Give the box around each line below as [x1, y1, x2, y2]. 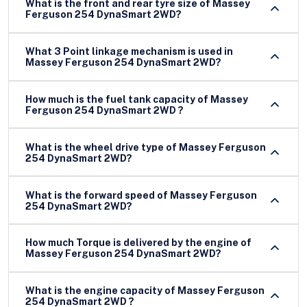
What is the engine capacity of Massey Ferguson [25, 285, 265, 297]
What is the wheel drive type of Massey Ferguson [25, 141, 266, 153]
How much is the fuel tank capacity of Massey [25, 93, 248, 105]
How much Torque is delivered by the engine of [25, 237, 251, 249]
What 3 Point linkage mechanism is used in [25, 46, 233, 58]
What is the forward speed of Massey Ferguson [25, 189, 257, 201]
